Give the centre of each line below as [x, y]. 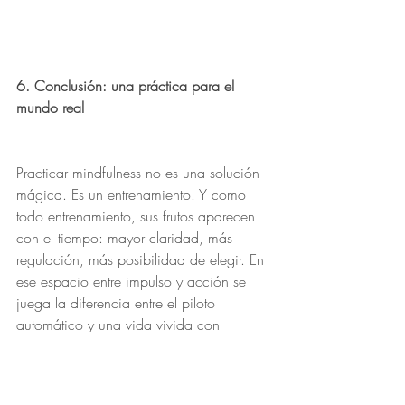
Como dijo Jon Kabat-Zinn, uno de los [133, 390]
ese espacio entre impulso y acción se [133, 281]
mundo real [50, 108]
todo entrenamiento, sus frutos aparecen [138, 216]
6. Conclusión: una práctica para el [127, 86]
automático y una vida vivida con [120, 325]
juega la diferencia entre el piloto [118, 303]
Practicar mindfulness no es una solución [140, 173]
